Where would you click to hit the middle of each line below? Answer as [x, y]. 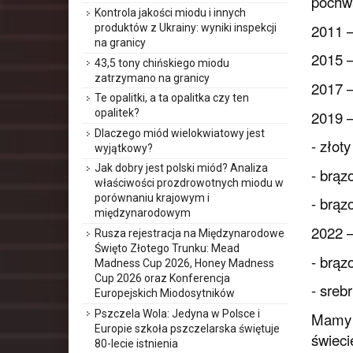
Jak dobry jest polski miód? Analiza [181, 168]
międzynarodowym [143, 213]
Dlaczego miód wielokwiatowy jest [180, 133]
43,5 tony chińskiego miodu [162, 63]
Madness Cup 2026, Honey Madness [184, 263]
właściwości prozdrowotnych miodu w [189, 183]
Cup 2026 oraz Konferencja [162, 278]
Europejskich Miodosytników [165, 293]
